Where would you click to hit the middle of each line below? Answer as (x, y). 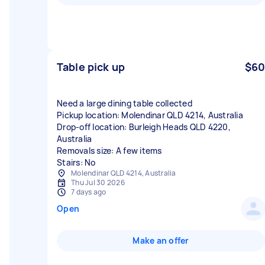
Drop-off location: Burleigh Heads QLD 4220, (144, 127)
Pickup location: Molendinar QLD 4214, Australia (150, 115)
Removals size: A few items (109, 151)
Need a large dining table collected (125, 103)
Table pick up (91, 67)
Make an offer (161, 240)
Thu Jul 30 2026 (98, 182)
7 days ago (89, 192)
